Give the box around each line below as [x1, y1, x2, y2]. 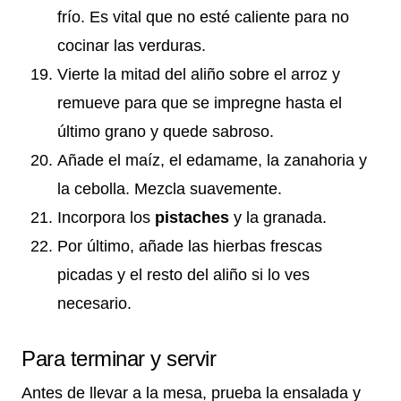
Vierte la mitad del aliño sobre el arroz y [57, 64, 340, 83]
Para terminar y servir [21, 346, 217, 371]
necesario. [57, 294, 132, 312]
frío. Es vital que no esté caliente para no [57, 7, 349, 26]
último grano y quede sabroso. [57, 122, 274, 141]
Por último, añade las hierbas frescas [57, 236, 322, 255]
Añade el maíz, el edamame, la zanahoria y [57, 150, 367, 169]
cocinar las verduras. [57, 36, 206, 55]
